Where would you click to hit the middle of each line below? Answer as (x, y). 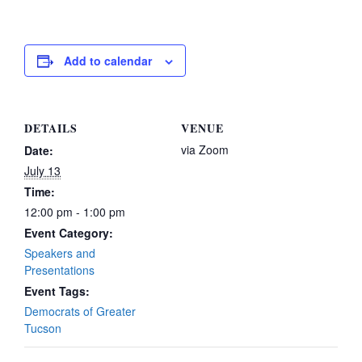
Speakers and (60, 253)
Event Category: (69, 233)
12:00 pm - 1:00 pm (75, 212)
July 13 (42, 170)
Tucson (43, 328)
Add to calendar (108, 61)
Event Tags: (57, 291)
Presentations (59, 270)
